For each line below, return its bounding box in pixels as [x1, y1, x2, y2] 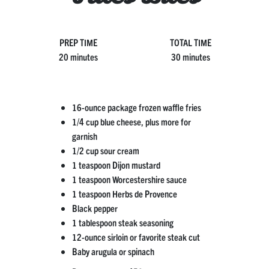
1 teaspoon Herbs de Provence [71, 187, 177, 200]
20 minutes [59, 50, 98, 63]
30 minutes [171, 50, 210, 63]
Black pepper [71, 202, 118, 214]
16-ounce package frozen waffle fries [71, 101, 201, 113]
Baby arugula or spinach [71, 245, 154, 258]
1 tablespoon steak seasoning [71, 216, 174, 229]
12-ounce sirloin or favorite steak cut [71, 231, 200, 243]
